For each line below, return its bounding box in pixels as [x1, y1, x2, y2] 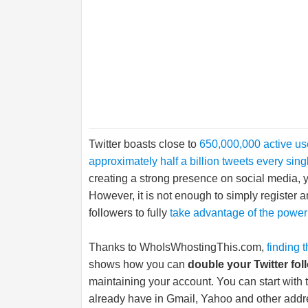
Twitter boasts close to [89, 138, 197, 150]
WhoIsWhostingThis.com [140, 241, 261, 253]
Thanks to [89, 241, 140, 253]
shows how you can [89, 258, 188, 270]
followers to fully [89, 207, 170, 219]
